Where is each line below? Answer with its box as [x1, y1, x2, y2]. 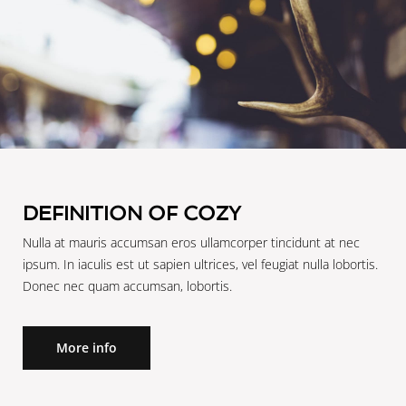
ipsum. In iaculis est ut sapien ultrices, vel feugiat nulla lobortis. [23, 256, 378, 274]
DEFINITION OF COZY [23, 201, 241, 226]
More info [56, 339, 117, 357]
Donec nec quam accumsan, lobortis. [23, 277, 232, 295]
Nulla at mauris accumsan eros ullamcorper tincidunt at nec [23, 234, 360, 252]
